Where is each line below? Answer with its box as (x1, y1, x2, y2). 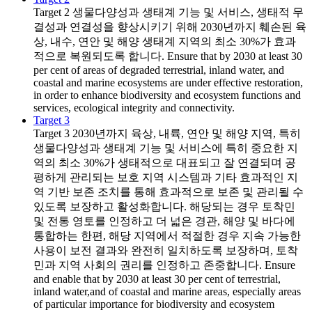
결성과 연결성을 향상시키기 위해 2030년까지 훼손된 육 (33, 20, 306, 33)
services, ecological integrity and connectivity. (33, 101, 235, 114)
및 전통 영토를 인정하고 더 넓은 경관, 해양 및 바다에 (33, 214, 295, 227)
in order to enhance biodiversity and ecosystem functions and (33, 88, 301, 101)
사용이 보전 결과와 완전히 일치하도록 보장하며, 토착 (33, 244, 298, 256)
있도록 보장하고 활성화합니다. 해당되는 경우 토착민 (33, 200, 295, 212)
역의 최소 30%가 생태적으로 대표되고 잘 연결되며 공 (33, 156, 296, 169)
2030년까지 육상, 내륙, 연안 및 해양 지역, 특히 (70, 127, 301, 139)
